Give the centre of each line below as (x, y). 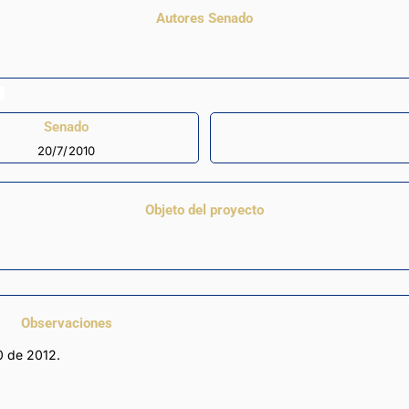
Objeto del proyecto (204, 210)
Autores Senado (204, 19)
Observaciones (66, 324)
